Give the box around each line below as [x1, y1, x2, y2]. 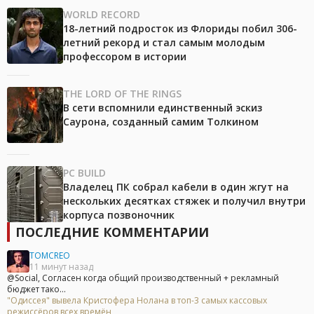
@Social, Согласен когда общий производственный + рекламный [7, 272, 279, 285]
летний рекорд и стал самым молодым [63, 36, 265, 50]
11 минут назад [29, 261, 93, 273]
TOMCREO [29, 250, 70, 262]
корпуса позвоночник [63, 208, 175, 222]
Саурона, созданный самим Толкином [63, 115, 259, 129]
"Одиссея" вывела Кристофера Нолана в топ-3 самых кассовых [7, 294, 267, 307]
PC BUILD [63, 166, 106, 180]
